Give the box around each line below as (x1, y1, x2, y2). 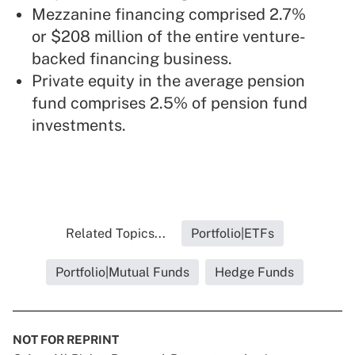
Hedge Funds (214, 265, 294, 281)
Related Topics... (65, 226, 166, 242)
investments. (32, 116, 126, 136)
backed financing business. (32, 49, 232, 69)
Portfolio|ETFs (190, 226, 274, 242)
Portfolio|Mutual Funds (55, 265, 189, 281)
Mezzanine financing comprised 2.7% (32, 5, 306, 25)
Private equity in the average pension (32, 71, 305, 91)
